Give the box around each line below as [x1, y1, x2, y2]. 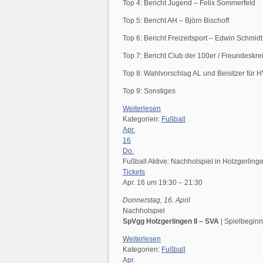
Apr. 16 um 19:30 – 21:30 [123, 178, 203, 187]
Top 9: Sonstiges [123, 87, 176, 96]
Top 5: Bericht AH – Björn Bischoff [123, 16, 229, 25]
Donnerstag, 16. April [123, 196, 190, 205]
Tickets [123, 168, 145, 177]
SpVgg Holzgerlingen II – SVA [123, 217, 221, 226]
